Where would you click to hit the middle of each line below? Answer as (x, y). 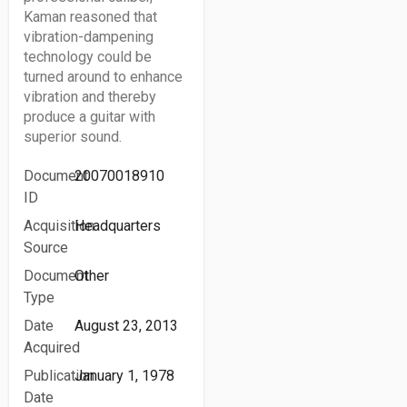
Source (46, 248)
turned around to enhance (103, 77)
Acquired (52, 347)
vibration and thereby (90, 97)
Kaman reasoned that (90, 17)
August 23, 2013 (127, 326)
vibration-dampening (89, 37)
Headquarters (118, 226)
